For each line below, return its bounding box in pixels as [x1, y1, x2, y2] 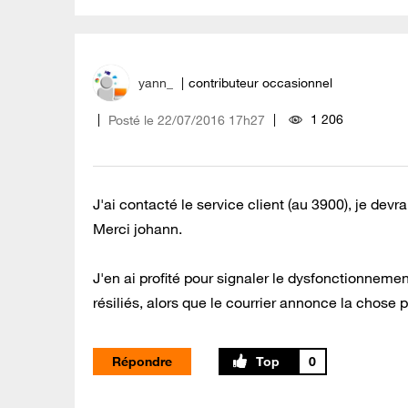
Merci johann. [93, 219, 182, 239]
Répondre [112, 353, 172, 371]
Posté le [108, 112, 154, 129]
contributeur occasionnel [189, 75, 332, 92]
